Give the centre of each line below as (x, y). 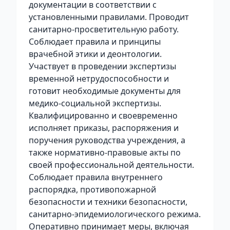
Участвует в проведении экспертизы (102, 66)
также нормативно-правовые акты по (105, 152)
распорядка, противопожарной (92, 189)
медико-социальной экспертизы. (95, 103)
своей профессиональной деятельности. (111, 165)
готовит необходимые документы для (105, 91)
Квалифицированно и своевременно (103, 116)
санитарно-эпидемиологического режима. (115, 214)
